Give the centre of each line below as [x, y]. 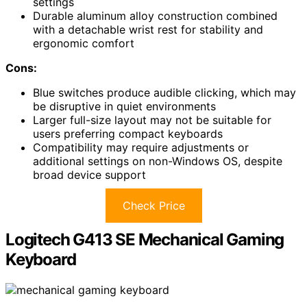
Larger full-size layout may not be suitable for [152, 120]
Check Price [153, 205]
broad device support [89, 174]
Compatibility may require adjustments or [141, 147]
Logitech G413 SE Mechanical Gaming [145, 239]
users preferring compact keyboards [128, 133]
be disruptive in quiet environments [124, 106]
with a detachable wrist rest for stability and [148, 29]
